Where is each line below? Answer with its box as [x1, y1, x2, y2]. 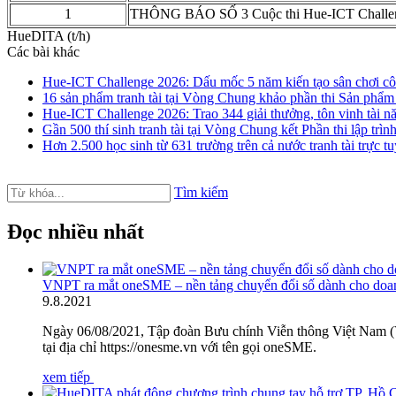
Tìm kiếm [174, 184, 228, 200]
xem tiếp [42, 369, 94, 385]
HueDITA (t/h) [7, 27, 90, 43]
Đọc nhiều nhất [7, 219, 144, 243]
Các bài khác [7, 43, 80, 59]
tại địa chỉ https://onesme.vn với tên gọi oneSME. [42, 339, 316, 354]
